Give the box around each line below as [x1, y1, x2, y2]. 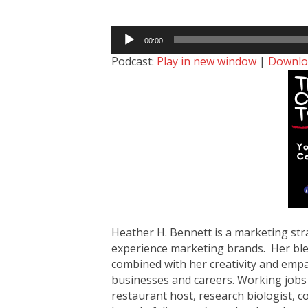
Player [111, 41, 144, 56]
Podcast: [111, 53, 157, 69]
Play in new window [157, 53, 257, 69]
